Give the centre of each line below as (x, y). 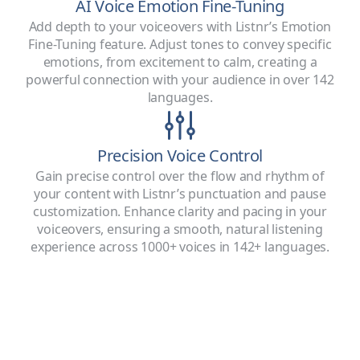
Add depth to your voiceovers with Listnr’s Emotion (180, 27)
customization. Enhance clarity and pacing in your (180, 211)
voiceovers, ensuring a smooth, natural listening (180, 229)
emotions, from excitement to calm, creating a (180, 62)
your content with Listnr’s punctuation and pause (180, 194)
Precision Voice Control (180, 155)
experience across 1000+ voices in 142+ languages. (180, 247)
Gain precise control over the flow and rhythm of (180, 176)
